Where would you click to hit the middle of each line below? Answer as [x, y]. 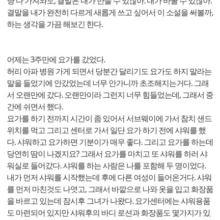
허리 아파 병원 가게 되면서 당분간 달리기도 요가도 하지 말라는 [109, 71]
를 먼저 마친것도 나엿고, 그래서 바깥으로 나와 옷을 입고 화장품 [110, 189]
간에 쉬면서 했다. [36, 107]
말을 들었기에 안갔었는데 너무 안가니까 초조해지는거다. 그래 [108, 83]
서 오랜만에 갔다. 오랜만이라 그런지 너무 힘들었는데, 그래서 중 [110, 95]
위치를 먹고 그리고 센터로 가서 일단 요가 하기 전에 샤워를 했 [106, 130]
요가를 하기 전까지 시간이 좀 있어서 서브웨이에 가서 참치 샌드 [109, 119]
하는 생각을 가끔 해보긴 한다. [55, 24]
